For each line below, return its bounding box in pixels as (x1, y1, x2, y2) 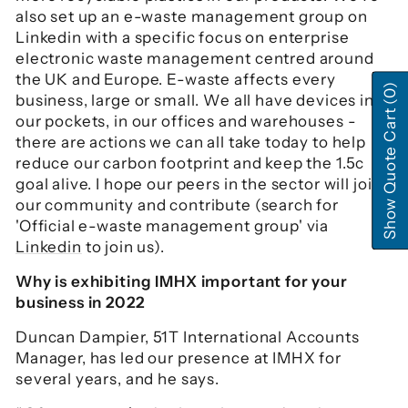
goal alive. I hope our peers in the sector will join (15, 175, 382, 193)
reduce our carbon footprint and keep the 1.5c (15, 154, 365, 172)
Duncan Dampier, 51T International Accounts (15, 328, 360, 346)
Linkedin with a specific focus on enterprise (15, 28, 350, 46)
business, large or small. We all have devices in (15, 91, 374, 109)
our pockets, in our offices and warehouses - (15, 112, 357, 130)
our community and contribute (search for (15, 196, 340, 214)
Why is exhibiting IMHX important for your (15, 272, 348, 291)
